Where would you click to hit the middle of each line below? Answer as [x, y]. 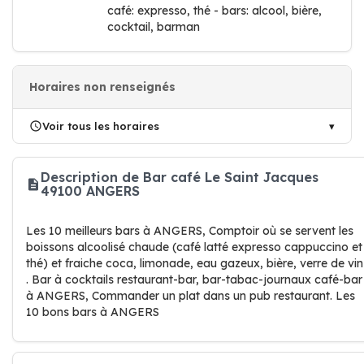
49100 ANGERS [90, 191]
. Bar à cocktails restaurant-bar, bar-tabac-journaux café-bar [194, 279]
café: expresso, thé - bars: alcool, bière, [214, 11]
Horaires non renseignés [102, 87]
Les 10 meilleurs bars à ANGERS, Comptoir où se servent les [190, 231]
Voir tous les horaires [101, 126]
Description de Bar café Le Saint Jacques [180, 177]
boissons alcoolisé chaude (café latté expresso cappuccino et [194, 247]
